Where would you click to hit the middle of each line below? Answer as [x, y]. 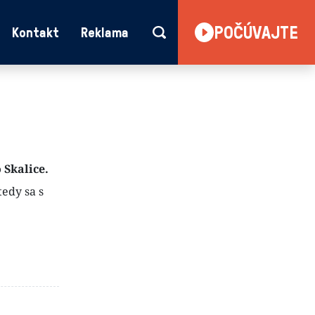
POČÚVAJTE [256, 32]
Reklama [104, 32]
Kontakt [35, 32]
